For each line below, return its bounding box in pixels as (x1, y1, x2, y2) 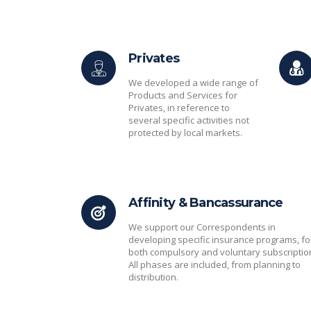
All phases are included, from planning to (128, 258, 301, 271)
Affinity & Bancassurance (128, 195, 283, 210)
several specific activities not (128, 114, 249, 126)
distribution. (128, 271, 178, 283)
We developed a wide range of (128, 76, 258, 89)
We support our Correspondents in (128, 221, 276, 233)
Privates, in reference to (128, 101, 230, 114)
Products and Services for (128, 89, 237, 101)
